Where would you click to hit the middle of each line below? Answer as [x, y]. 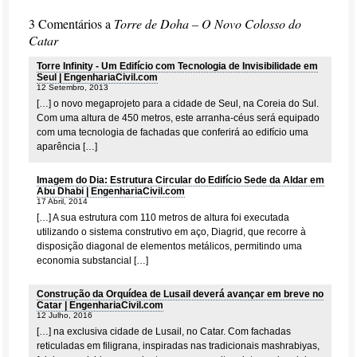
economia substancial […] [93, 261]
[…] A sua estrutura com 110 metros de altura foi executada [163, 218]
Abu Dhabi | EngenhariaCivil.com [111, 191]
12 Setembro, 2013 [73, 87]
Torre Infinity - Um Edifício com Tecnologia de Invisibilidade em [178, 66]
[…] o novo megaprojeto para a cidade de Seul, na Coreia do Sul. [178, 104]
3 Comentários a [72, 24]
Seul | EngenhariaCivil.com [98, 77]
